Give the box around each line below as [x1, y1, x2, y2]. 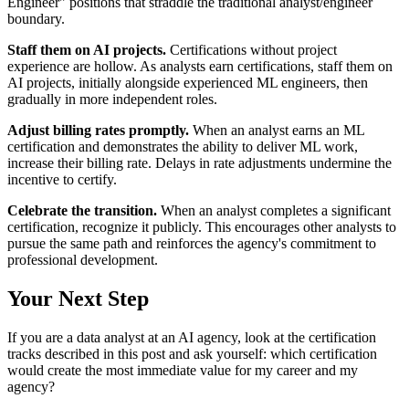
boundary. [7, 11, 65, 27]
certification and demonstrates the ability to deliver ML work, [7, 139, 358, 155]
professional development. [7, 252, 158, 268]
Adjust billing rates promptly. [7, 122, 189, 139]
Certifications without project [166, 42, 337, 58]
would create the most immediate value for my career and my [7, 362, 358, 378]
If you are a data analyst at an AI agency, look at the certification [7, 329, 376, 345]
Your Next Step [7, 286, 149, 310]
